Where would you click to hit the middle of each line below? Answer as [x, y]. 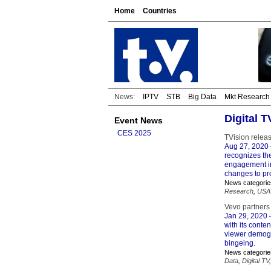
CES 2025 [134, 133]
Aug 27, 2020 [247, 146]
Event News [139, 120]
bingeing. [240, 243]
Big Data [202, 97]
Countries [160, 11]
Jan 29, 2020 [246, 216]
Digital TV [256, 261]
